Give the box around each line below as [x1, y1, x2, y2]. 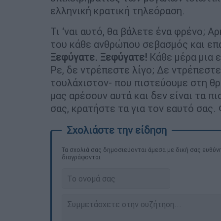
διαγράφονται [62, 153, 101, 161]
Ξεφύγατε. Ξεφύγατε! [50, 50, 147, 63]
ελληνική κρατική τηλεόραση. [50, 4, 185, 17]
